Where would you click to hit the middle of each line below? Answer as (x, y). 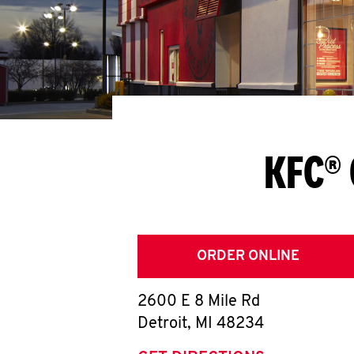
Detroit (162, 324)
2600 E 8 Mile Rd (199, 302)
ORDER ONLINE (248, 256)
